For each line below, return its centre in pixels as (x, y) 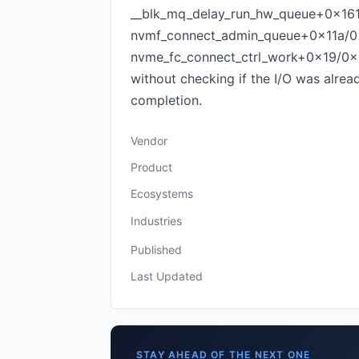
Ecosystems (162, 194)
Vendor (149, 141)
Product (151, 167)
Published (156, 250)
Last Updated (167, 276)
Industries (156, 221)
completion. (166, 100)
